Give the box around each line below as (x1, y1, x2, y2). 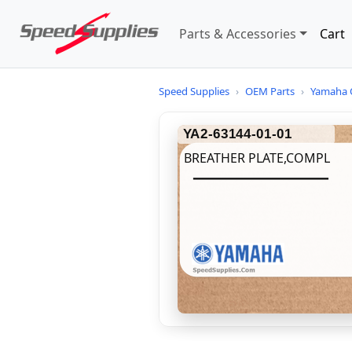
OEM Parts (245, 84, 295, 98)
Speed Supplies (159, 84, 229, 98)
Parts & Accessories (179, 25, 296, 42)
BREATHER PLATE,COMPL (183, 149, 330, 167)
